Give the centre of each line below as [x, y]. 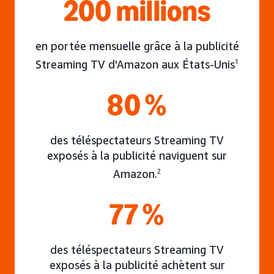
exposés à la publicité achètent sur [137, 265]
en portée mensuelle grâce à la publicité [137, 46]
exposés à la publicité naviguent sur [137, 155]
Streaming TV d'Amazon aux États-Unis [135, 64]
